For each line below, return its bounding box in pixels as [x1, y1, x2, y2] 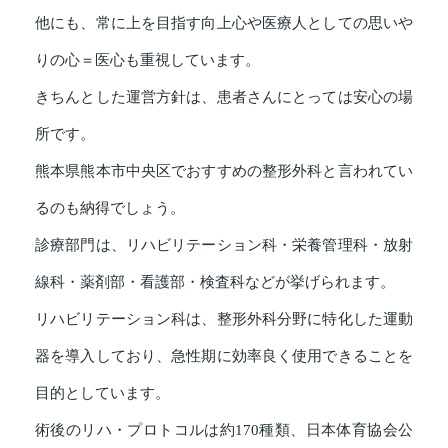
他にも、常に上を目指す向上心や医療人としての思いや [35, 15, 413, 32]
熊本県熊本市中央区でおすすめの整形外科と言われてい [35, 163, 413, 180]
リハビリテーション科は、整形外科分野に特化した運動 [35, 311, 413, 328]
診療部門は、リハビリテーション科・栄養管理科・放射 [35, 237, 413, 254]
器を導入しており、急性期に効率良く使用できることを [35, 348, 413, 365]
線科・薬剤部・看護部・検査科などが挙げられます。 [35, 274, 395, 291]
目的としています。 [35, 385, 170, 402]
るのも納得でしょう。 [35, 200, 185, 217]
